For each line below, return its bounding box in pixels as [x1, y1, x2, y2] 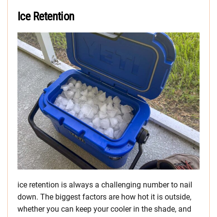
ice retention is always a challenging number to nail [17, 180, 192, 190]
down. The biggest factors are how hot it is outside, [17, 192, 191, 202]
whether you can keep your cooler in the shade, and [17, 204, 191, 214]
